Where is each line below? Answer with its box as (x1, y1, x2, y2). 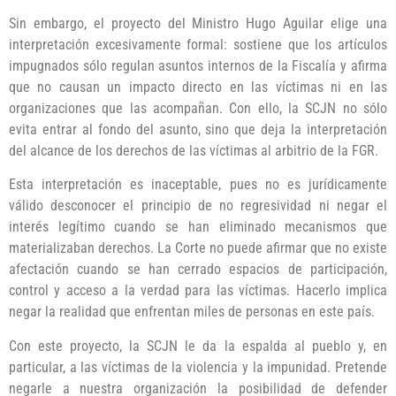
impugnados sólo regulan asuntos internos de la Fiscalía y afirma (9, 57, 387, 74)
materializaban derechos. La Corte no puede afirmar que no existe (9, 240, 387, 257)
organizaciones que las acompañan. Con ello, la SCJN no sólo (9, 99, 387, 117)
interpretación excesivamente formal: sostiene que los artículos (9, 35, 387, 53)
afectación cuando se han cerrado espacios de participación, (9, 261, 387, 278)
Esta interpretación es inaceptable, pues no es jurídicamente (9, 176, 387, 194)
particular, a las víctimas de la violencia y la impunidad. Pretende (9, 358, 387, 376)
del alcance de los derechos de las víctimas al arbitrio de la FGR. (9, 141, 378, 159)
